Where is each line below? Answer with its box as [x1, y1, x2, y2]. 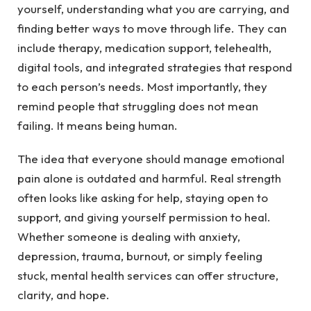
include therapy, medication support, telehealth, [17, 40, 271, 56]
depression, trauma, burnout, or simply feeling [17, 249, 262, 264]
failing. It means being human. [17, 118, 178, 133]
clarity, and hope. [17, 287, 110, 303]
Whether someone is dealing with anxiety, [17, 229, 240, 244]
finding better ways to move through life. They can [17, 21, 287, 36]
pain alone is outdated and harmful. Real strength [17, 171, 281, 186]
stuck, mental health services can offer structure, [17, 268, 278, 283]
